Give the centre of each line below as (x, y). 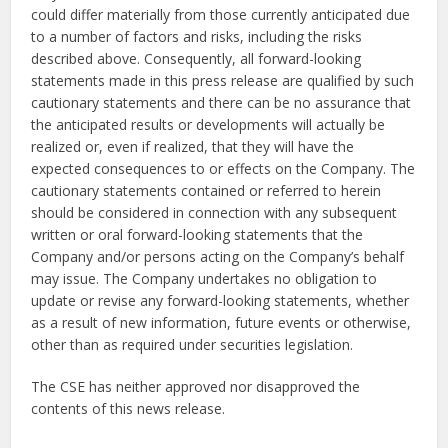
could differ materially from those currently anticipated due (221, 15)
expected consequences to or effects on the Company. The (223, 169)
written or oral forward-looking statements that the (197, 235)
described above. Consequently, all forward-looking (196, 59)
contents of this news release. (128, 409)
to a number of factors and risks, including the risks (197, 37)
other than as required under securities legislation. (192, 345)
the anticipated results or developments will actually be (208, 125)
